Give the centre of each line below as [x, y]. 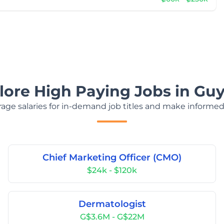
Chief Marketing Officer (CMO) [112, 157]
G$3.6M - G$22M [112, 217]
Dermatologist [112, 204]
